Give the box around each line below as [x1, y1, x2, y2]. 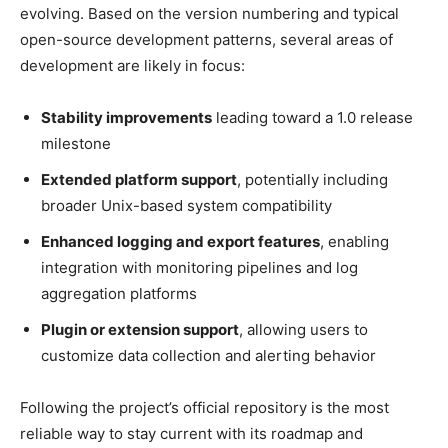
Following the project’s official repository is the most [20, 397, 389, 417]
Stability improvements [41, 107, 212, 127]
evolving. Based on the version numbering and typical [20, 3, 399, 23]
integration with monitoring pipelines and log [41, 257, 358, 277]
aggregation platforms [41, 283, 197, 303]
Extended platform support [41, 169, 237, 189]
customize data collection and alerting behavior [41, 345, 376, 365]
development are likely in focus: [20, 55, 245, 75]
